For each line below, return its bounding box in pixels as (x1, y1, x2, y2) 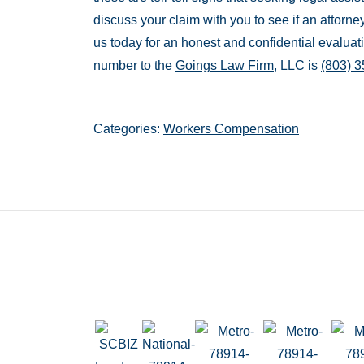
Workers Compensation (163, 121, 299, 136)
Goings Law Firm (175, 58, 274, 72)
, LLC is (274, 58, 321, 72)
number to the (93, 58, 175, 72)
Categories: (93, 121, 163, 136)
